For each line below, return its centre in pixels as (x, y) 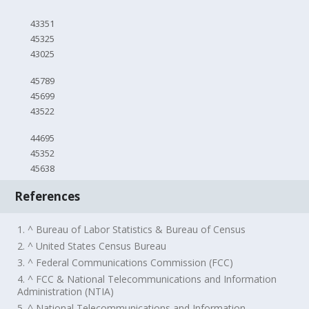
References (48, 196)
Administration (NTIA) (66, 291)
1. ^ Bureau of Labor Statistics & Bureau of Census (132, 229)
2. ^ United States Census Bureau (92, 246)
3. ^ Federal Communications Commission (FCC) (126, 262)
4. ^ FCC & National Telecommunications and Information (147, 279)
